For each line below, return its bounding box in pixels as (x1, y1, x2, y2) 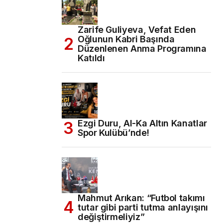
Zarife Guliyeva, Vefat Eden (78, 24, 196, 35)
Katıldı (78, 53, 105, 64)
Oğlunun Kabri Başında (78, 34, 175, 45)
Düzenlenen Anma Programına (78, 43, 207, 54)
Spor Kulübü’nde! (78, 127, 149, 138)
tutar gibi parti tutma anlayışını (78, 202, 209, 213)
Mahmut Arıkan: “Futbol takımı (78, 193, 205, 204)
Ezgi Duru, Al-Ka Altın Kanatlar (78, 118, 207, 129)
